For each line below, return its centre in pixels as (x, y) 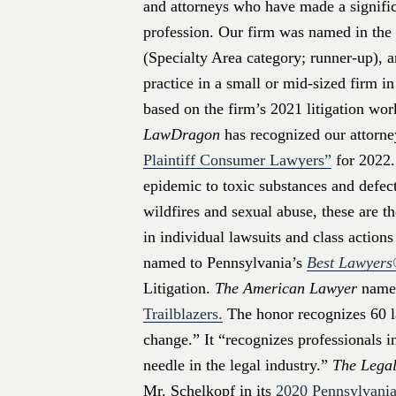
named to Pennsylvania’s (225, 263)
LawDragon (182, 135)
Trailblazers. (183, 314)
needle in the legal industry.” (238, 366)
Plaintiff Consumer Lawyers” (237, 160)
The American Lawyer (286, 289)
